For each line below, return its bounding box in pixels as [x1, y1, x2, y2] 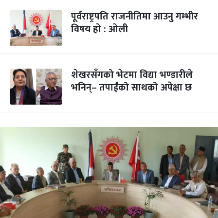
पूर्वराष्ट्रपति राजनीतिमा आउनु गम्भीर [71, 8, 198, 25]
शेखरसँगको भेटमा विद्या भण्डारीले [71, 67, 193, 83]
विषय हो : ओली [71, 21, 128, 37]
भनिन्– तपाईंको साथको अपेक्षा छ [71, 79, 192, 96]
